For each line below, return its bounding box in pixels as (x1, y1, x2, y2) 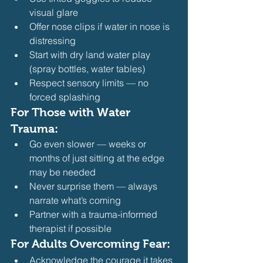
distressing (29, 34, 76, 46)
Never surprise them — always (29, 180, 160, 192)
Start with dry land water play (29, 48, 153, 60)
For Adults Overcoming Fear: (11, 237, 170, 250)
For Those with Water (11, 105, 133, 119)
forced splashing (29, 90, 103, 103)
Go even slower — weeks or (29, 137, 149, 150)
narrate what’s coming (29, 194, 121, 206)
